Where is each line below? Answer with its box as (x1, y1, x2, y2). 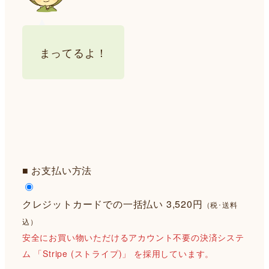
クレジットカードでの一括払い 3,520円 (22, 196, 203, 211)
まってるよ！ (39, 44, 107, 61)
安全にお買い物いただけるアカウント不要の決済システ (22, 231, 244, 243)
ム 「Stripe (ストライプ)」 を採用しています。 (22, 247, 214, 259)
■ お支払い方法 (22, 163, 92, 177)
